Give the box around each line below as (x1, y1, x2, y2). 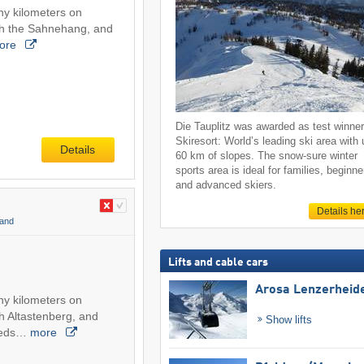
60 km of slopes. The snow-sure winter (175, 149, 358, 162)
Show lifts (262, 313, 313, 326)
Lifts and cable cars (167, 256, 268, 268)
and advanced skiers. (175, 179, 277, 192)
